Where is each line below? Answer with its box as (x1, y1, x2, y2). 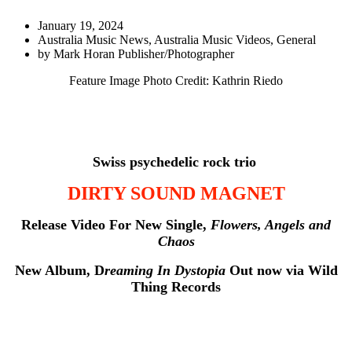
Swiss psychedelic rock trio (92, 153, 260, 170)
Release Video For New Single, (21, 216, 211, 233)
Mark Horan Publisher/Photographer (53, 46, 234, 60)
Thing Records (131, 278, 221, 295)
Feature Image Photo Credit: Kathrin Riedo (69, 73, 283, 87)
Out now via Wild (225, 262, 338, 278)
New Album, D (14, 262, 104, 278)
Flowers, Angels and (211, 216, 331, 233)
